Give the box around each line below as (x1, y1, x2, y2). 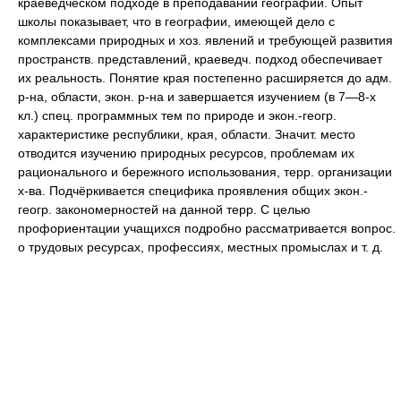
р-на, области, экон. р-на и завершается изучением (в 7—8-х (18, 90, 376, 104)
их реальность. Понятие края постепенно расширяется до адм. (18, 71, 392, 85)
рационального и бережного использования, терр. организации (18, 165, 392, 179)
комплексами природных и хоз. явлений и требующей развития (18, 33, 393, 47)
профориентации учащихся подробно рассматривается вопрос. (18, 221, 396, 235)
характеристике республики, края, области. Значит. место (18, 127, 355, 141)
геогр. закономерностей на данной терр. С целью (18, 202, 311, 217)
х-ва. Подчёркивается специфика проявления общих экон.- (18, 183, 368, 198)
